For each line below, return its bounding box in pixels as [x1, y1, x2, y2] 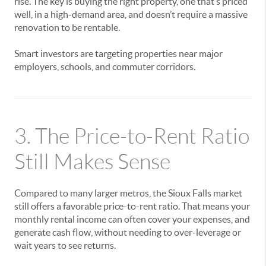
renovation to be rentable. [14, 22, 120, 33]
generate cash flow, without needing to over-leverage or [14, 227, 241, 237]
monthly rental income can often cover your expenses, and [14, 214, 250, 224]
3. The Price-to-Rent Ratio [14, 125, 249, 148]
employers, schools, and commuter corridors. [14, 61, 195, 72]
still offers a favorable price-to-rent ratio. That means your [14, 201, 250, 211]
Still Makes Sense [14, 150, 170, 173]
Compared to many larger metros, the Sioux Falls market [14, 188, 242, 198]
